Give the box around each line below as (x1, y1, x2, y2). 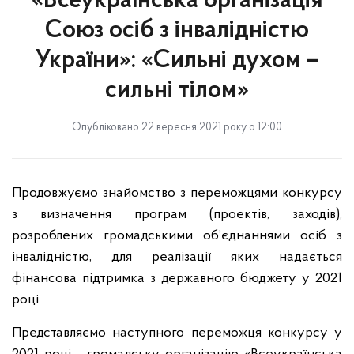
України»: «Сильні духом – (35, 48, 319, 73)
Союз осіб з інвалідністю (45, 18, 309, 43)
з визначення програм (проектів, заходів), (12, 207, 342, 222)
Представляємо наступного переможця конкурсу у (12, 326, 342, 341)
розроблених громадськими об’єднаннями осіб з (12, 228, 342, 243)
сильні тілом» (105, 78, 249, 104)
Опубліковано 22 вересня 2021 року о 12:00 (72, 122, 282, 134)
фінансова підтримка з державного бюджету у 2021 (12, 271, 342, 286)
